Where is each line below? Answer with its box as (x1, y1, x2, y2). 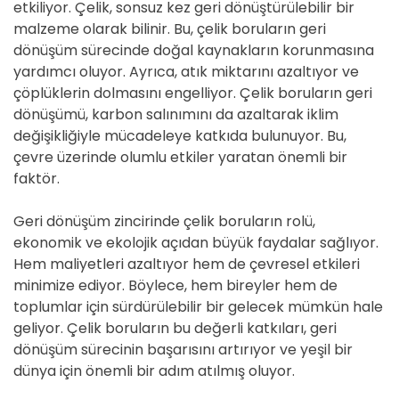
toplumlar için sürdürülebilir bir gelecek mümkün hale (13, 297, 383, 317)
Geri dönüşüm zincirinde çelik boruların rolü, (13, 211, 315, 232)
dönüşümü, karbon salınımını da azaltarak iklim (13, 104, 338, 125)
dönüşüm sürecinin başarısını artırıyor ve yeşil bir (13, 339, 353, 360)
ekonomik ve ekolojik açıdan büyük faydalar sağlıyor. (13, 232, 379, 253)
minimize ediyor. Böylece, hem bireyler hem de (13, 275, 338, 296)
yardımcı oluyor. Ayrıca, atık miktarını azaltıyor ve (13, 61, 359, 82)
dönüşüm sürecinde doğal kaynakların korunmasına (13, 40, 374, 61)
